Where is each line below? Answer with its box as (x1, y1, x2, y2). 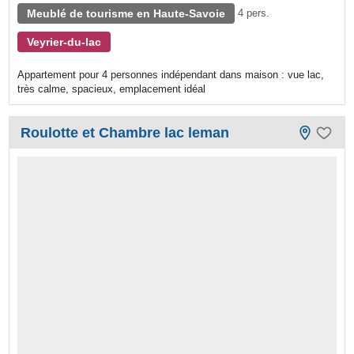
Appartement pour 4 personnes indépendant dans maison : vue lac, (17, 68, 325, 81)
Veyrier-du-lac (27, 35, 102, 48)
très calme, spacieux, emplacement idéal (17, 82, 206, 95)
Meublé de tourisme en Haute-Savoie (27, 6, 226, 20)
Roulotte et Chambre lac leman (21, 124, 230, 141)
